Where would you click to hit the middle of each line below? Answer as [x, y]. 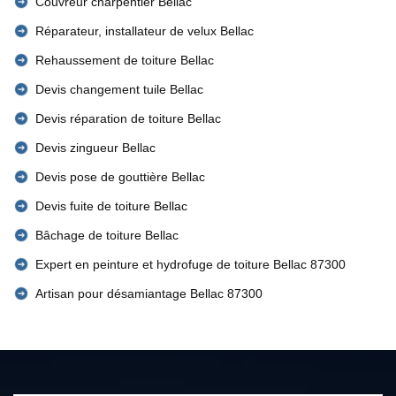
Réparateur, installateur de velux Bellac [145, 31]
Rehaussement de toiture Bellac [125, 60]
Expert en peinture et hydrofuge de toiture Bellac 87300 [190, 264]
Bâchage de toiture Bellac [107, 235]
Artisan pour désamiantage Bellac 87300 [149, 293]
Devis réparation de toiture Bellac [128, 118]
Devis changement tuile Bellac [119, 89]
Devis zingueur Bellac [95, 148]
